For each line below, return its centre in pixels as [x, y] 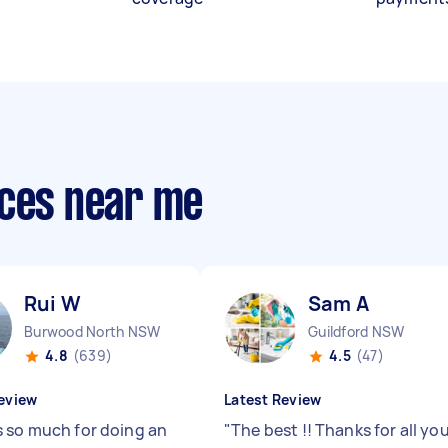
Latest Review [273, 399]
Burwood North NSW [92, 331]
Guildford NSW [356, 331]
